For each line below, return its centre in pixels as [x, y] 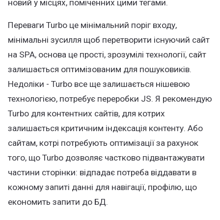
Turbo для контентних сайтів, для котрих [86, 113]
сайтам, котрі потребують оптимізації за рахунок [103, 143]
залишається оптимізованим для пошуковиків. [100, 69]
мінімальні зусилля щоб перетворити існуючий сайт [109, 40]
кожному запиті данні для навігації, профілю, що [102, 187]
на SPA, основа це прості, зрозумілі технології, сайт [107, 55]
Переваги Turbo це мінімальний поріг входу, [92, 25]
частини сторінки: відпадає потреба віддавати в [102, 172]
